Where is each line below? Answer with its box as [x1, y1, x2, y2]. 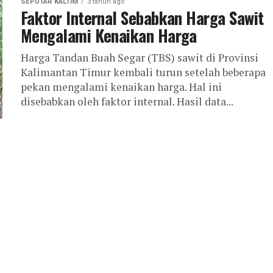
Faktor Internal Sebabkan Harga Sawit [21, 5, 264, 30]
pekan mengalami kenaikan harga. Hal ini [21, 80, 222, 94]
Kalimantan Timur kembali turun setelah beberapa [21, 65, 266, 79]
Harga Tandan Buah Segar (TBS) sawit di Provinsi [21, 51, 258, 65]
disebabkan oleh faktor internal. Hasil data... [21, 94, 233, 108]
